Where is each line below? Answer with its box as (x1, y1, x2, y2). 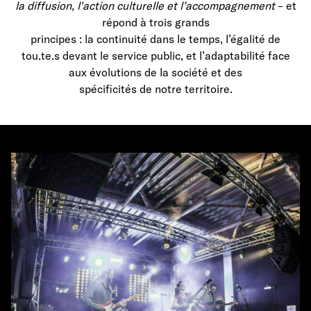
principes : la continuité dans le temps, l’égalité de (31, 32, 280, 47)
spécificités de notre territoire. (78, 82, 233, 96)
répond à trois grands (101, 15, 210, 30)
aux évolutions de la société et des (69, 65, 242, 80)
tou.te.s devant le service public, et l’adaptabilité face (21, 49, 290, 63)
